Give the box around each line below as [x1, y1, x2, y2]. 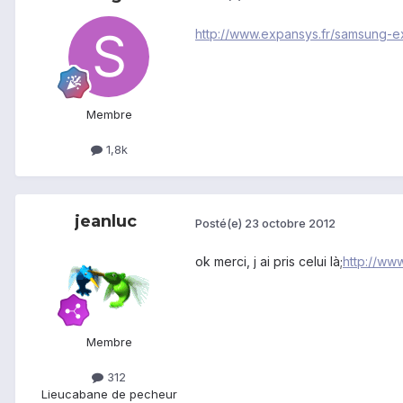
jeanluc [74, 211, 137, 232]
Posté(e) [195, 215, 245, 230]
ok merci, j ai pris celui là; [195, 254, 343, 270]
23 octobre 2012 [245, 215, 336, 230]
